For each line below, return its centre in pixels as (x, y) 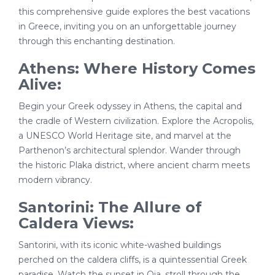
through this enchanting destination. (97, 41)
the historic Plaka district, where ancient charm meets (134, 165)
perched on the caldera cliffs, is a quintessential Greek (133, 260)
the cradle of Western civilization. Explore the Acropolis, (136, 121)
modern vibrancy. (55, 180)
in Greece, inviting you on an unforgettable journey (127, 26)
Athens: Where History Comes (137, 68)
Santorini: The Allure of (110, 207)
